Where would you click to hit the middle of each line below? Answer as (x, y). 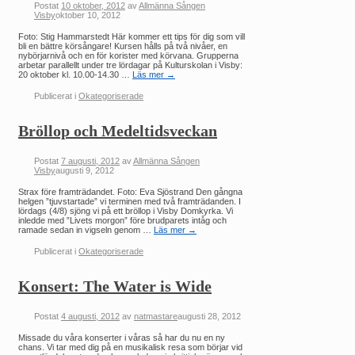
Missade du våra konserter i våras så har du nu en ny (122, 338)
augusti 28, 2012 (209, 317)
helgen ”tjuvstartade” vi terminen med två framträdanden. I (130, 202)
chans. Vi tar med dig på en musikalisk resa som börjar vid (130, 347)
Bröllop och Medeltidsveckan (118, 130)
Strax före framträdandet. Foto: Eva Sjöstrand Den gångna (130, 192)
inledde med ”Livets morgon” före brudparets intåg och (122, 221)
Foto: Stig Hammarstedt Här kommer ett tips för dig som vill (132, 36)
